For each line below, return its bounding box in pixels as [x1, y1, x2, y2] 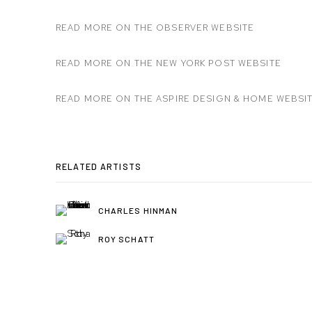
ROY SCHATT [98, 233, 155, 244]
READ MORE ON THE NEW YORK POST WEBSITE [56, 57, 281, 70]
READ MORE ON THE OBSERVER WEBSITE [56, 22, 255, 34]
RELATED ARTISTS [56, 161, 141, 173]
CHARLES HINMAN [98, 205, 178, 215]
